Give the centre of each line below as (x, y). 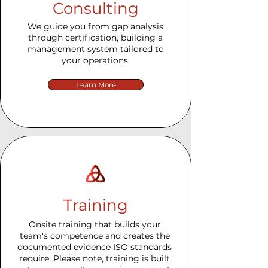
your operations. (95, 60)
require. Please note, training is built (95, 258)
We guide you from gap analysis (95, 26)
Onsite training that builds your (95, 224)
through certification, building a (95, 38)
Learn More (96, 85)
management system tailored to (95, 49)
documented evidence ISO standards (95, 247)
